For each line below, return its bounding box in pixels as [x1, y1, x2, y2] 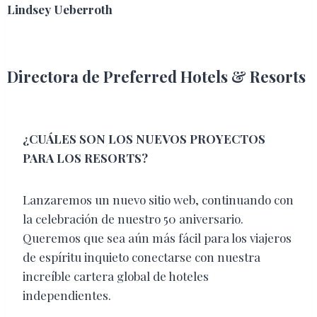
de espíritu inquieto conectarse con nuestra [23, 249, 260, 265]
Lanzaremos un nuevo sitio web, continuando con [23, 192, 294, 208]
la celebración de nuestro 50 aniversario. [23, 211, 243, 227]
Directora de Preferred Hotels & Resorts [7, 66, 306, 88]
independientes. [23, 287, 114, 304]
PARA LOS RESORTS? [23, 150, 148, 166]
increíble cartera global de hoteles [23, 268, 209, 284]
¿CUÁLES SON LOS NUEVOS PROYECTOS [23, 131, 265, 147]
